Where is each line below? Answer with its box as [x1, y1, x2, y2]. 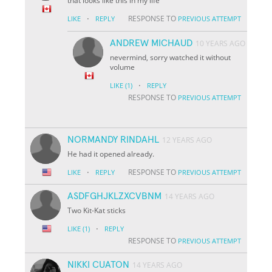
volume [110, 61, 135, 72]
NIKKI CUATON [67, 259, 130, 270]
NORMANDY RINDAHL [67, 134, 160, 144]
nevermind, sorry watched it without [110, 52, 231, 63]
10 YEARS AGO [195, 38, 246, 49]
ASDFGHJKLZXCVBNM [67, 191, 162, 201]
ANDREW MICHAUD [110, 38, 193, 48]
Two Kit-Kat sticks [67, 205, 126, 216]
